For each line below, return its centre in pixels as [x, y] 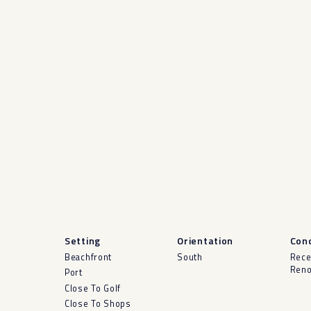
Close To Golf [93, 288]
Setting [83, 241]
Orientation [205, 241]
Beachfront [88, 258]
